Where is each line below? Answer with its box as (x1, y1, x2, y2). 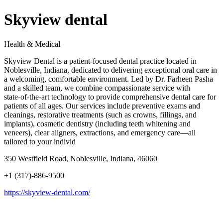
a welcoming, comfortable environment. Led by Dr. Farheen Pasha (4, 74, 213, 83)
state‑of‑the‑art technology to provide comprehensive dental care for (4, 92, 216, 101)
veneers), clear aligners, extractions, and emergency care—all (4, 128, 196, 137)
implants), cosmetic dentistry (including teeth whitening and (4, 119, 191, 128)
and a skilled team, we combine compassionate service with (4, 83, 190, 92)
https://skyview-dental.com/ (4, 188, 90, 197)
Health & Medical (4, 39, 60, 48)
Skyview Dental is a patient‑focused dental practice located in (4, 56, 197, 65)
